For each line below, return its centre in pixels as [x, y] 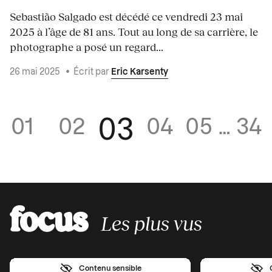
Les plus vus [151, 223]
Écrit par [92, 73]
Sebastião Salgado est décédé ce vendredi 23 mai [126, 17]
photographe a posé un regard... [87, 47]
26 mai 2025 [36, 73]
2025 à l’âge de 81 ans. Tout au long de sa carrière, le [134, 32]
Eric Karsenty [140, 73]
